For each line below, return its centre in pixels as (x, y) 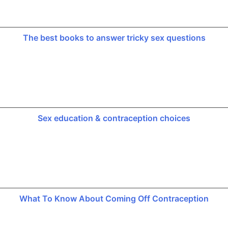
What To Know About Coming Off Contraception (114, 198)
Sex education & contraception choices (114, 118)
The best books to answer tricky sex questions (114, 37)
